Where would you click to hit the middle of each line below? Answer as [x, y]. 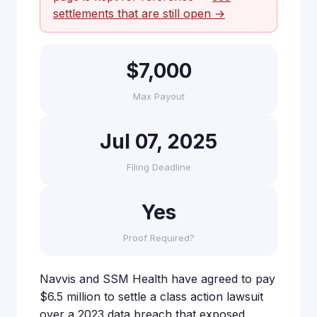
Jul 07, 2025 [158, 142]
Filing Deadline [158, 167]
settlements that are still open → [139, 13]
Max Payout [158, 96]
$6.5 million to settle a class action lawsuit [151, 296]
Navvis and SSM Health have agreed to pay [157, 279]
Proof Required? [158, 238]
